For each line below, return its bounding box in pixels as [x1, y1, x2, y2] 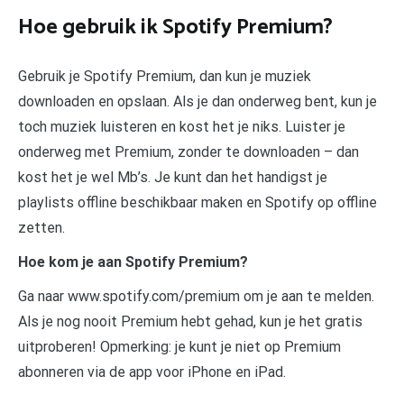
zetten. [18, 218, 65, 236]
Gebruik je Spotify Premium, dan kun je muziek [18, 67, 311, 85]
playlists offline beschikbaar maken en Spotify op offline [18, 193, 377, 211]
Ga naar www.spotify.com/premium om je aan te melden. [18, 287, 374, 305]
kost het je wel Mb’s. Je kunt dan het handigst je [18, 168, 327, 186]
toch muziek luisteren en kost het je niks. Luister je [18, 117, 345, 135]
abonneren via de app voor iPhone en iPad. [18, 363, 286, 381]
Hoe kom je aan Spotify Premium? [18, 252, 248, 271]
